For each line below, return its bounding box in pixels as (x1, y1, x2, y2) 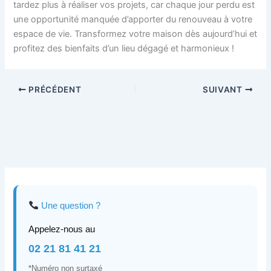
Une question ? (39, 200, 101, 211)
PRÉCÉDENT (26, 84, 82, 94)
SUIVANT (203, 84, 245, 94)
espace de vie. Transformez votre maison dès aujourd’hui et (13, 28, 258, 40)
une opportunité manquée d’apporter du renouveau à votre (13, 14, 253, 25)
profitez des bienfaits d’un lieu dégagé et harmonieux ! (13, 43, 235, 54)
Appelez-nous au (28, 224, 96, 234)
